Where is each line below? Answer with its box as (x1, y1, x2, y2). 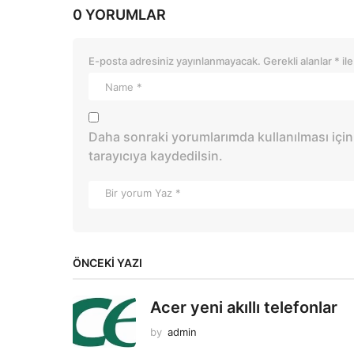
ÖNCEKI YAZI (73, 256, 142, 270)
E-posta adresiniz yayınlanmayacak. (88, 55, 261, 68)
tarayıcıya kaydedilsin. (88, 148, 223, 164)
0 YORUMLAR (73, 6, 166, 24)
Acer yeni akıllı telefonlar (150, 298, 337, 318)
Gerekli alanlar (263, 55, 334, 68)
